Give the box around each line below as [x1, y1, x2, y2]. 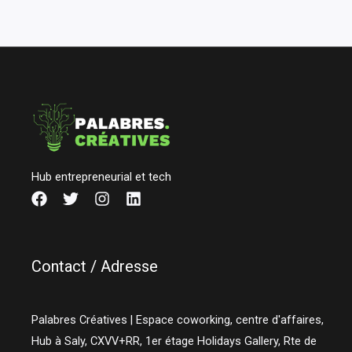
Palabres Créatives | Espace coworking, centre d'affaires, [31, 313, 324, 328]
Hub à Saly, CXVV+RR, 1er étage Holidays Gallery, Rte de [31, 334, 317, 349]
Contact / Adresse [31, 256, 159, 276]
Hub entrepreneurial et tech [31, 169, 172, 184]
